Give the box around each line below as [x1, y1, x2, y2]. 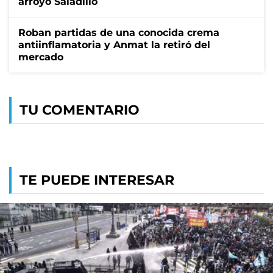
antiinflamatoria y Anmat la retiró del [18, 38, 210, 51]
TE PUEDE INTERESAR [19, 171, 174, 188]
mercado [18, 51, 63, 63]
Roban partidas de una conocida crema [18, 26, 219, 38]
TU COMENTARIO [19, 101, 140, 118]
